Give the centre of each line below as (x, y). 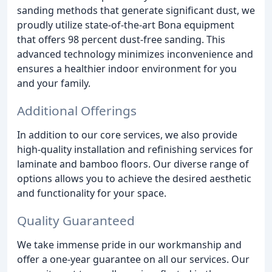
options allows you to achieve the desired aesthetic (134, 178)
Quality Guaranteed (76, 220)
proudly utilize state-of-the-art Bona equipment (126, 25)
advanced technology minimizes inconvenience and (135, 54)
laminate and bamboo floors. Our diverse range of (133, 164)
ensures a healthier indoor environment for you (127, 69)
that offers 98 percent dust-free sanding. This (121, 40)
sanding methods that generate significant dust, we (136, 11)
